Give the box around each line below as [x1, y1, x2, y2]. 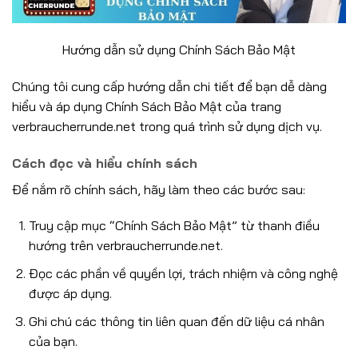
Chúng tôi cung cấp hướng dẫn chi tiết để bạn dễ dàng [12, 78, 327, 94]
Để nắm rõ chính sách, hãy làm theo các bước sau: [12, 181, 305, 197]
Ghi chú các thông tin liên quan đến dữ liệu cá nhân [28, 312, 324, 329]
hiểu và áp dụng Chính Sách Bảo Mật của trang [12, 97, 281, 114]
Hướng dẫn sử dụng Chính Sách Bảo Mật [62, 42, 296, 58]
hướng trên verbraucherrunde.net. [28, 237, 223, 254]
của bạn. [28, 332, 78, 349]
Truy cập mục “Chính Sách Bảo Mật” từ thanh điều [28, 217, 320, 234]
